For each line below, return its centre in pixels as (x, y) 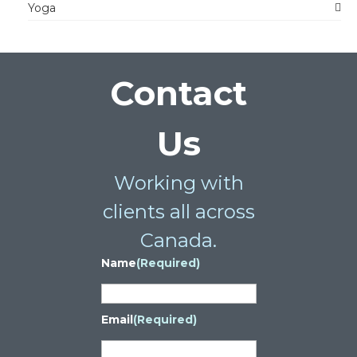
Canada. (178, 241)
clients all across (178, 212)
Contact (178, 94)
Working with (178, 183)
